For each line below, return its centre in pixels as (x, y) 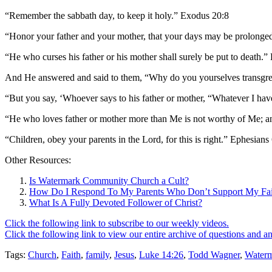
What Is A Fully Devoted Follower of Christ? (116, 203)
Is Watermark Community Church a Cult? (109, 181)
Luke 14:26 (161, 255)
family (97, 255)
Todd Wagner (214, 255)
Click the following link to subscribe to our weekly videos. (117, 223)
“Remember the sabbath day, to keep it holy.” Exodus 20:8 (117, 16)
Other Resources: (38, 160)
